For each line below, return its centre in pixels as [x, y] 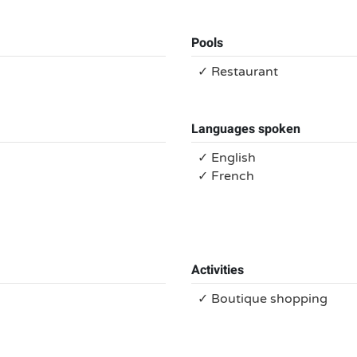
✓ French [226, 176]
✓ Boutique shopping [263, 299]
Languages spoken [246, 129]
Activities [218, 270]
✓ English [227, 158]
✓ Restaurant [238, 72]
